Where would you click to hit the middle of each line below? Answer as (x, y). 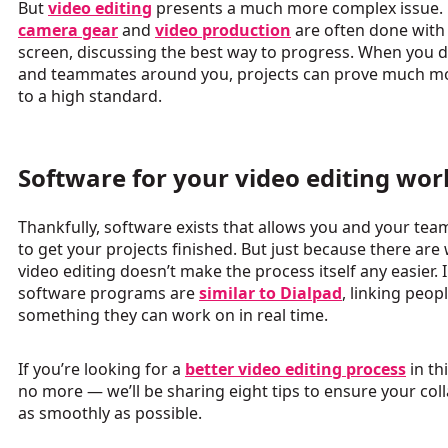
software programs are (108, 293)
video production (223, 30)
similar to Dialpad (270, 293)
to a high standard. (90, 96)
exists (197, 227)
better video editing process (295, 369)
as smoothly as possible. (110, 413)
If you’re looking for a (101, 369)
